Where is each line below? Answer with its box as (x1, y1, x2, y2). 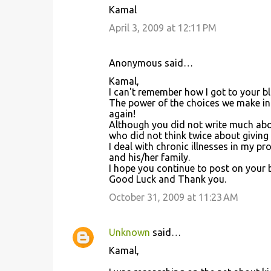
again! (108, 108, 135, 119)
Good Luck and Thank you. (108, 174, 226, 184)
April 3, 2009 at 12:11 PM (108, 22, 217, 33)
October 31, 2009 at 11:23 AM (108, 192, 238, 203)
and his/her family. (108, 152, 190, 163)
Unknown (108, 227, 150, 238)
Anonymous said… (108, 57, 193, 68)
